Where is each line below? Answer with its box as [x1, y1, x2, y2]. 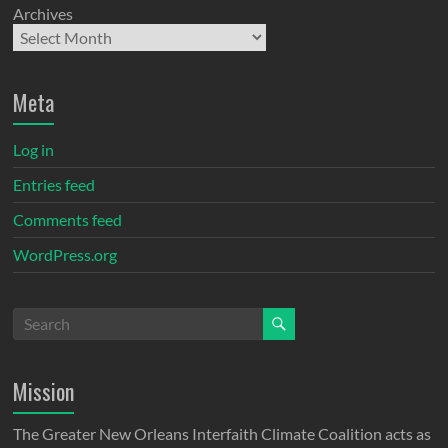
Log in [13, 139, 55, 159]
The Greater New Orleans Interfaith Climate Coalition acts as [13, 423, 432, 443]
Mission [13, 374, 75, 407]
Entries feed [13, 174, 96, 194]
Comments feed [13, 209, 123, 229]
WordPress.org [13, 244, 118, 264]
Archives [13, 3, 74, 23]
